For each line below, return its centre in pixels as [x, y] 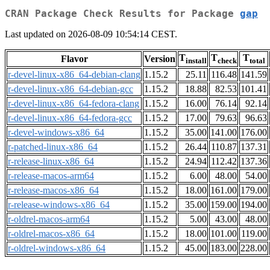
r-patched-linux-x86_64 [53, 147]
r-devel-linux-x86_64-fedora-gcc [70, 118]
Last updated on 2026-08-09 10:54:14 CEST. [91, 34]
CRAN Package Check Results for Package [122, 14]
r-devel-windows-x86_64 [56, 133]
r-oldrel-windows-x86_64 [57, 248]
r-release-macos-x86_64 [53, 190]
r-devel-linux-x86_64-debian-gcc [71, 89]
